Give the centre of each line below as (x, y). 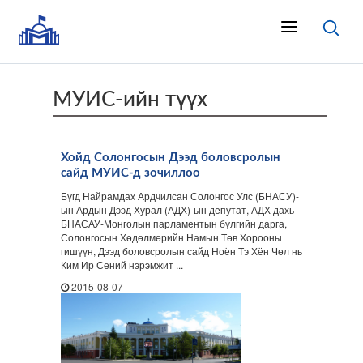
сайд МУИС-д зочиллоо (130, 173)
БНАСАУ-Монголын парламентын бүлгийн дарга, (174, 223)
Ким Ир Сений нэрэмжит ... (122, 265)
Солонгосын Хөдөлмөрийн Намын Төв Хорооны (171, 237)
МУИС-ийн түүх (130, 100)
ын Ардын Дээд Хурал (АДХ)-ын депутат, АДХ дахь (177, 209)
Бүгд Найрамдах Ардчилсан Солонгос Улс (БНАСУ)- (180, 196)
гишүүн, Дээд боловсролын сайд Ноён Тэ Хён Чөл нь (181, 251)
